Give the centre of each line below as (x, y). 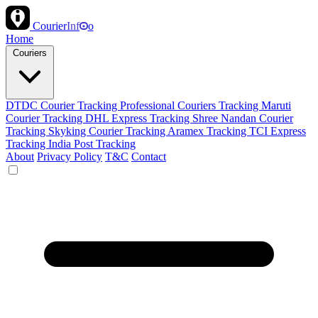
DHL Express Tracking (139, 118)
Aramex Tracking (208, 131)
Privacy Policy (70, 157)
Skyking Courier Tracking (108, 131)
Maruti (276, 105)
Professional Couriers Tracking (191, 105)
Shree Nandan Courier (243, 118)
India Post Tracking (92, 144)
